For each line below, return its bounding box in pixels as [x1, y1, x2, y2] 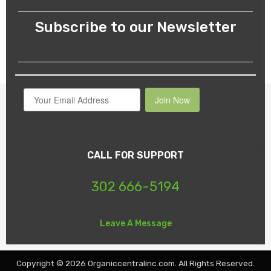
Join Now [155, 94, 190, 106]
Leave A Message [99, 218, 172, 229]
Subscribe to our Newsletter [34, 19, 237, 36]
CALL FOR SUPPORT [87, 149, 184, 162]
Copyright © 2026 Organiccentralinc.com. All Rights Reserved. [16, 258, 255, 268]
